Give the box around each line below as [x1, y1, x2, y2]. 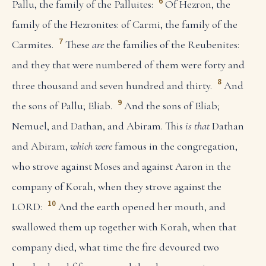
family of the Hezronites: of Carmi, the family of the [12, 18, 237, 31]
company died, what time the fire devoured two [12, 240, 219, 254]
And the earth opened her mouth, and [58, 199, 226, 213]
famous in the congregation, [112, 139, 237, 153]
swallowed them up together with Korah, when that [12, 220, 236, 233]
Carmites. [12, 38, 53, 52]
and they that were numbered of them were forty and [12, 58, 245, 72]
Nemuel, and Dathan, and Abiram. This [12, 119, 185, 132]
